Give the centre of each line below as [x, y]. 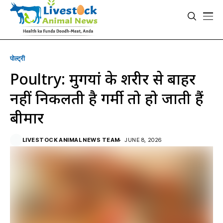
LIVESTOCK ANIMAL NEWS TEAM [71, 140]
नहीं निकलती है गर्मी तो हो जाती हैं [107, 98]
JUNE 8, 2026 [143, 140]
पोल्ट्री [17, 58]
